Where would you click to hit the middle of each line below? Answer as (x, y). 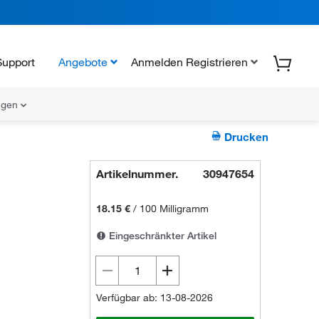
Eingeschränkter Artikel (162, 236)
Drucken (245, 137)
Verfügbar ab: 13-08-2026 (155, 298)
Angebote (83, 62)
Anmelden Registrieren (189, 62)
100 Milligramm (174, 209)
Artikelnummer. (137, 174)
